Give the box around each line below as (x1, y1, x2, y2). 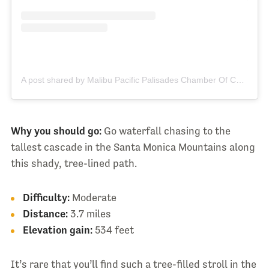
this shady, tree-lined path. (10, 157, 137, 169)
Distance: (22, 207, 68, 220)
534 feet (92, 223, 134, 236)
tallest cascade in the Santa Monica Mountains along (10, 141, 255, 153)
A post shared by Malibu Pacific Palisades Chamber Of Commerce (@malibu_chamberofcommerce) (235, 74, 244, 85)
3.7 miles (67, 207, 111, 220)
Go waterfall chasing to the (101, 124, 231, 137)
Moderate (69, 191, 116, 204)
